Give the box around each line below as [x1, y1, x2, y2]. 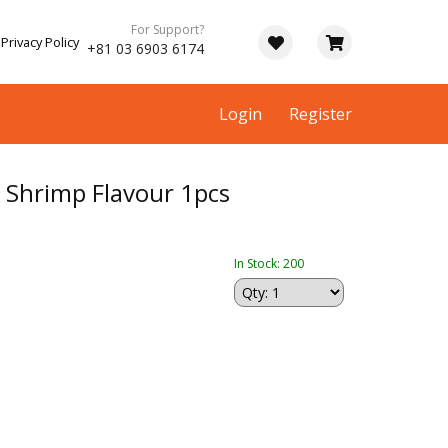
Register [289, 103, 352, 125]
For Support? [131, 21, 204, 38]
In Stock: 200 [234, 255, 304, 273]
